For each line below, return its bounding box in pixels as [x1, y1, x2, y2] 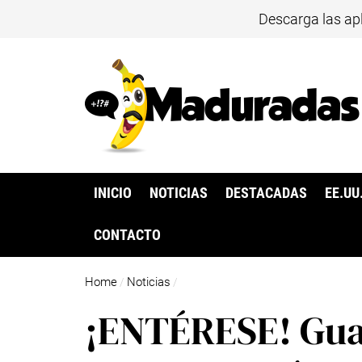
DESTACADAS [225, 185, 308, 202]
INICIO [93, 185, 132, 202]
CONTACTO [93, 227, 161, 244]
